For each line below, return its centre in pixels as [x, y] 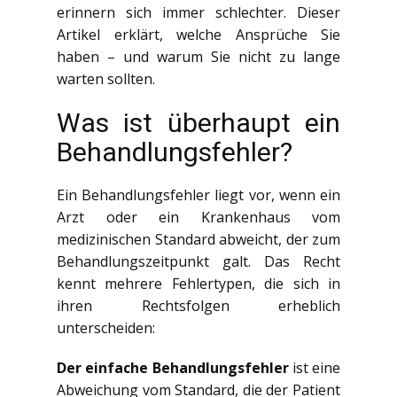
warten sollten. [106, 78]
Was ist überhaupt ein [198, 122]
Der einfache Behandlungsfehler [173, 367]
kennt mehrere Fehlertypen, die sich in [198, 283]
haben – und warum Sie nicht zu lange [198, 56]
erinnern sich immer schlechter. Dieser [198, 12]
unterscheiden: [106, 327]
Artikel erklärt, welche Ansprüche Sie [198, 34]
